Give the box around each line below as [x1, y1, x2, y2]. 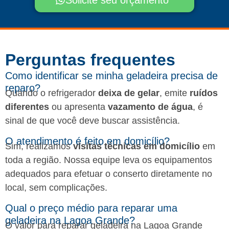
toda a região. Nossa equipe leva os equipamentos [5, 154, 212, 165]
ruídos [190, 88, 218, 99]
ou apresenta [49, 102, 108, 112]
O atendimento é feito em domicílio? [5, 135, 170, 147]
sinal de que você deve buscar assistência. [5, 116, 180, 126]
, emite [159, 88, 190, 99]
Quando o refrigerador [5, 88, 98, 99]
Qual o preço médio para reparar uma [5, 202, 177, 214]
